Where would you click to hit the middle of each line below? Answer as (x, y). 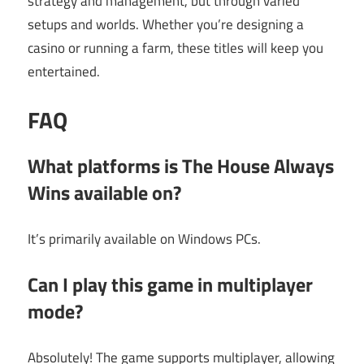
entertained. (64, 71)
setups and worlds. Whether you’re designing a (166, 24)
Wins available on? (104, 193)
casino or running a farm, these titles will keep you (175, 48)
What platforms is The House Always (181, 166)
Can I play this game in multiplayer (170, 285)
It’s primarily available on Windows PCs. (144, 238)
